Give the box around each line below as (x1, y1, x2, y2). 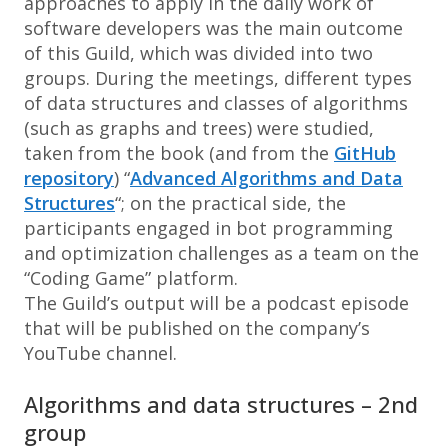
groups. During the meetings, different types (24, 66, 412, 90)
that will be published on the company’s (24, 316, 370, 340)
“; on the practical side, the (115, 191, 346, 215)
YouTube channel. (24, 341, 177, 365)
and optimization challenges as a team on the (24, 241, 419, 265)
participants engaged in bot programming (24, 216, 393, 240)
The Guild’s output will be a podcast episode (24, 291, 409, 315)
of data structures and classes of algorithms (24, 91, 408, 115)
